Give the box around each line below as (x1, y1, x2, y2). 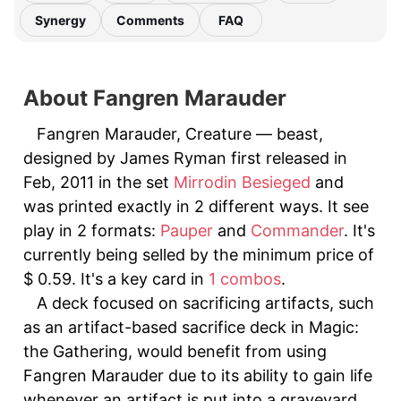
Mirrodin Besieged (174, 173, 311, 192)
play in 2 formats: (23, 221, 160, 240)
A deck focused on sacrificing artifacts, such (37, 294, 374, 312)
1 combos (209, 269, 281, 288)
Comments (116, 13, 184, 28)
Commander (251, 221, 344, 240)
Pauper (160, 221, 213, 240)
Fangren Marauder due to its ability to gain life (23, 366, 372, 385)
